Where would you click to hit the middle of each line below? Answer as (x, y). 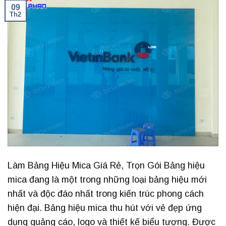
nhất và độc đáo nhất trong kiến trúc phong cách (106, 194)
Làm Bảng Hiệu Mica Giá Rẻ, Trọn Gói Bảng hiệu (106, 166)
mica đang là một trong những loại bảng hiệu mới (107, 180)
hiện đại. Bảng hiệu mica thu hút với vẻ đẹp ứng (105, 208)
